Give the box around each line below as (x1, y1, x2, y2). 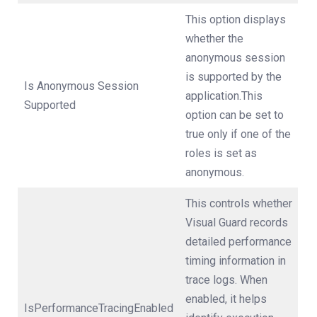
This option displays (185, 12, 286, 26)
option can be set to (185, 108, 284, 122)
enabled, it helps (185, 292, 267, 306)
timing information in (185, 253, 286, 267)
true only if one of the (185, 127, 291, 141)
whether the (185, 31, 243, 45)
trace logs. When (185, 272, 267, 287)
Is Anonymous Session (24, 79, 139, 93)
